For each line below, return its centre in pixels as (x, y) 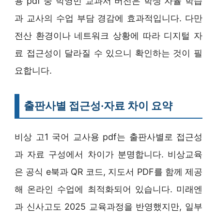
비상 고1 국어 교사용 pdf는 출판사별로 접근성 (108, 137)
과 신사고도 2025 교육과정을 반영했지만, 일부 (108, 206)
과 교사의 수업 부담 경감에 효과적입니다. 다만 (108, 18)
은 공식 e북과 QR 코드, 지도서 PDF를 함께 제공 (108, 171)
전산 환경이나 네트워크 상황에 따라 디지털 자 (108, 35)
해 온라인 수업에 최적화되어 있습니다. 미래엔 (108, 189)
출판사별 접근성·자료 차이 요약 (98, 105)
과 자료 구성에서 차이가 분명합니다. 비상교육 (108, 154)
